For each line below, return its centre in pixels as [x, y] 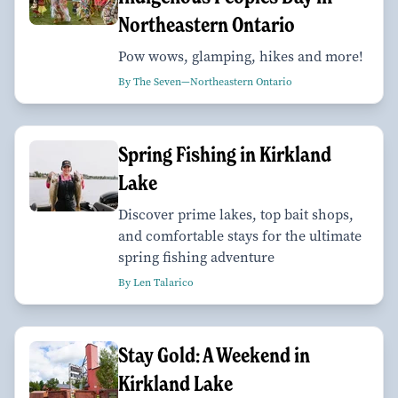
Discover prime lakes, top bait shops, [236, 215]
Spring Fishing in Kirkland [225, 155]
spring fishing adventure [196, 258]
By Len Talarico [156, 283]
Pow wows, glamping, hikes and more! [241, 57]
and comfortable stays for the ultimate [240, 236]
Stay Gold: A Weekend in [214, 355]
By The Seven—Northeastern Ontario [205, 82]
